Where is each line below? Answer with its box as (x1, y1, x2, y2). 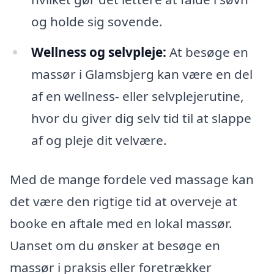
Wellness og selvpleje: (31, 43, 166, 61)
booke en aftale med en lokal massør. (10, 214, 232, 232)
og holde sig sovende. (31, 12, 163, 30)
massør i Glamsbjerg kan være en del (31, 65, 253, 83)
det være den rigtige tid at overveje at (10, 192, 237, 210)
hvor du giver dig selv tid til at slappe (31, 109, 251, 127)
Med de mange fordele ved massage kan (10, 170, 254, 188)
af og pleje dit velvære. (31, 131, 167, 149)
